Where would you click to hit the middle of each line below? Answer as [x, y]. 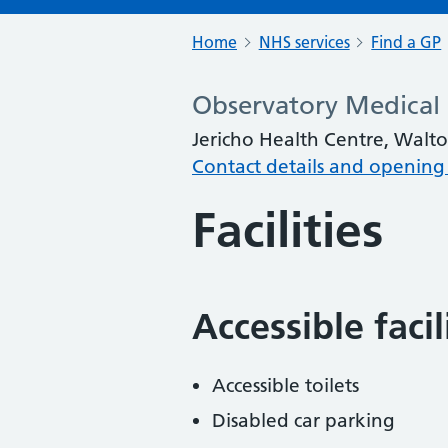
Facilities [287, 230]
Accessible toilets [285, 385]
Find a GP [406, 42]
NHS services [304, 42]
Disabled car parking [303, 420]
